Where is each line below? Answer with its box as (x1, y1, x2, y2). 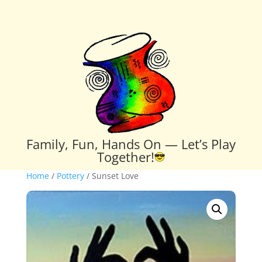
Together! (96, 147, 154, 166)
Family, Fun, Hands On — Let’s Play (26, 135, 236, 153)
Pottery (56, 170, 84, 181)
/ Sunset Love (84, 170, 139, 181)
